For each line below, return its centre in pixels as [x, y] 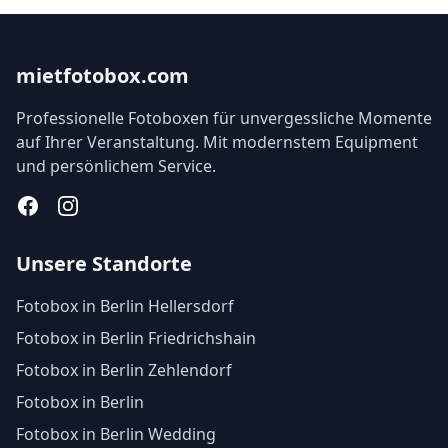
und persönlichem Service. [116, 166]
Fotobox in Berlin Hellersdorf [125, 306]
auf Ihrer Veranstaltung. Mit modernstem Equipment [217, 142]
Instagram [94, 205]
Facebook [51, 205]
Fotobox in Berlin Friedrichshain [136, 338]
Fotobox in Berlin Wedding [116, 434]
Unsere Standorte [104, 263]
